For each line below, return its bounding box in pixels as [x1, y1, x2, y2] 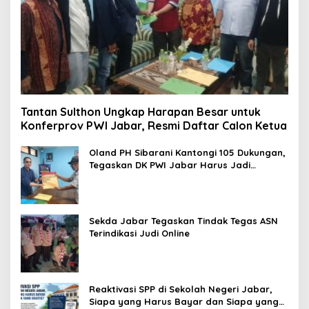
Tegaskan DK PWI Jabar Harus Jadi [89, 159, 250, 170]
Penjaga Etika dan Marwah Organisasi [89, 171, 264, 183]
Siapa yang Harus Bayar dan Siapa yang [89, 295, 279, 307]
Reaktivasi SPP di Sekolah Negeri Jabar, [89, 283, 272, 295]
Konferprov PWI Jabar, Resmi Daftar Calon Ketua [21, 118, 287, 132]
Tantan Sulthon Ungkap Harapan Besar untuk [21, 104, 261, 119]
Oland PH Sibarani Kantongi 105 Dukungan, [89, 146, 286, 158]
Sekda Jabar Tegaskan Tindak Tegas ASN [89, 215, 278, 226]
